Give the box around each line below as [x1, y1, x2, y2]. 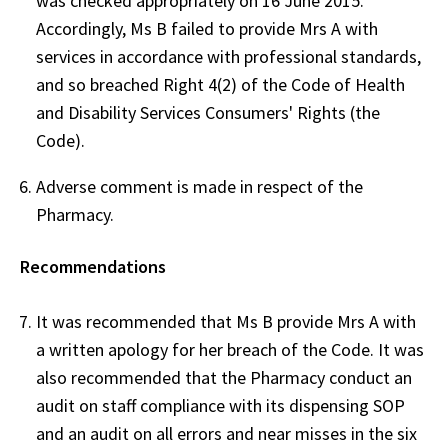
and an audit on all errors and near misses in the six [36, 421, 417, 445]
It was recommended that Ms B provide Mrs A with [36, 309, 416, 333]
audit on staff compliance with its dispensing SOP [36, 393, 405, 417]
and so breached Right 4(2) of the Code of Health [36, 72, 405, 96]
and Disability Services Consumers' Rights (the [36, 100, 380, 124]
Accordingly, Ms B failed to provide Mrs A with [36, 16, 378, 40]
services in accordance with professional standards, [36, 44, 421, 68]
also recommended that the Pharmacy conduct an [36, 365, 412, 389]
